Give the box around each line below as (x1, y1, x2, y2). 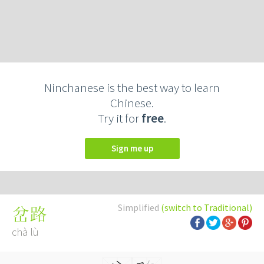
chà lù (12, 225, 39, 239)
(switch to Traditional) (161, 202, 252, 213)
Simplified (118, 202, 161, 213)
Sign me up (115, 143, 153, 154)
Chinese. (110, 95, 154, 111)
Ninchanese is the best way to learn (44, 80, 220, 95)
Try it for (98, 110, 141, 126)
